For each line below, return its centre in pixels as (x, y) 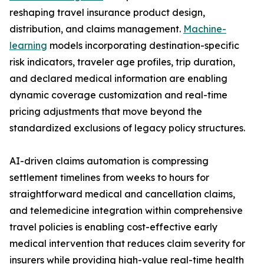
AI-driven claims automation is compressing (109, 161)
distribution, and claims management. (96, 29)
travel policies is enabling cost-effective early (113, 227)
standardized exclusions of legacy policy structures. (127, 128)
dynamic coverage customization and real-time (118, 95)
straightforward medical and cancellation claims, (122, 194)
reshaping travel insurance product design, (107, 13)
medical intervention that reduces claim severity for (127, 244)
